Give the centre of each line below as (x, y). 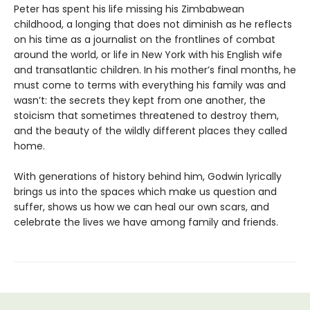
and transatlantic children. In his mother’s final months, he (155, 70)
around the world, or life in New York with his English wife (148, 55)
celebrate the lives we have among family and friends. (146, 222)
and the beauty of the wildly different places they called (151, 131)
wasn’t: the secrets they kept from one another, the (140, 101)
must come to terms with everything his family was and (150, 85)
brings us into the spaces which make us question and (145, 192)
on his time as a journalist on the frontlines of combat (145, 40)
